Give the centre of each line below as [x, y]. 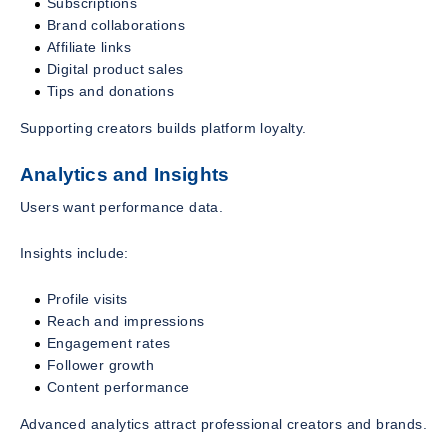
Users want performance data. [122, 207]
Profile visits [87, 299]
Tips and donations [111, 90]
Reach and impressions [126, 321]
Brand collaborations [116, 24]
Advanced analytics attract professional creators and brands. [223, 424]
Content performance [118, 387]
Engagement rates [109, 343]
